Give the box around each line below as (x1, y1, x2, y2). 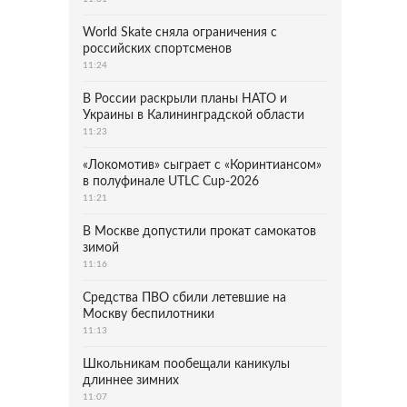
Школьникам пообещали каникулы (83, 358, 290, 371)
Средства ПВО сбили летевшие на (83, 292, 286, 304)
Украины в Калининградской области (83, 109, 304, 122)
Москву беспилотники (83, 308, 214, 321)
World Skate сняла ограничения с (83, 26, 277, 39)
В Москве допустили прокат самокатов (83, 225, 316, 238)
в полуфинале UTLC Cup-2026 (83, 175, 259, 188)
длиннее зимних (83, 374, 179, 387)
